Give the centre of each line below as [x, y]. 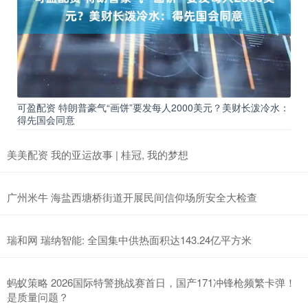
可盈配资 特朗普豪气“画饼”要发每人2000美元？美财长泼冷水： [153, 108]
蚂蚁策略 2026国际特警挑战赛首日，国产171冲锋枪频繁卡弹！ [151, 283]
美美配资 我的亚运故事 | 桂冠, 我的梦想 [98, 155]
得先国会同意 [46, 120]
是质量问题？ [38, 297]
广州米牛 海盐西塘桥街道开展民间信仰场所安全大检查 [132, 197]
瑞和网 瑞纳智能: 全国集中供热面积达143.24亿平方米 [129, 240]
